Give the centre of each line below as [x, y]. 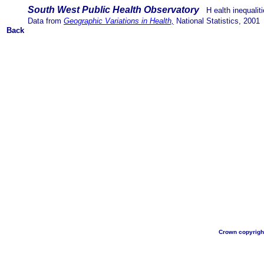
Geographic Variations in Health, [119, 21]
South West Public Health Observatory [112, 10]
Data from [44, 21]
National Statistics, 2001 [219, 21]
